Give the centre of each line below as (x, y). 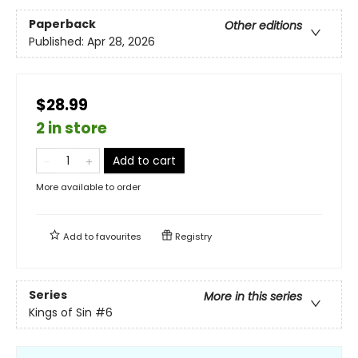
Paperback (62, 24)
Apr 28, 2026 (121, 42)
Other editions (263, 26)
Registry (192, 236)
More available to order (88, 187)
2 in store (72, 128)
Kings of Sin (60, 313)
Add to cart (144, 160)
